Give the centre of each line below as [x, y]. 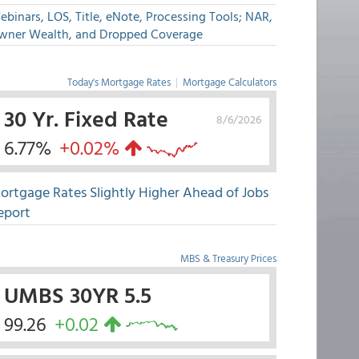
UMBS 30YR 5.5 [77, 294]
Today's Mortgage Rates [119, 82]
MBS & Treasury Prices [228, 258]
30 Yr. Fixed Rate [86, 118]
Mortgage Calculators [229, 82]
